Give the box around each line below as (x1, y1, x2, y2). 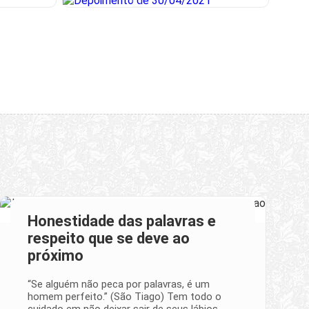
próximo (28, 246, 83, 264)
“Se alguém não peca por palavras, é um (28, 277, 210, 290)
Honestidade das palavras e (28, 212, 216, 230)
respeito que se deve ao (28, 229, 190, 247)
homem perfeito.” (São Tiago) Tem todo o (28, 290, 221, 303)
